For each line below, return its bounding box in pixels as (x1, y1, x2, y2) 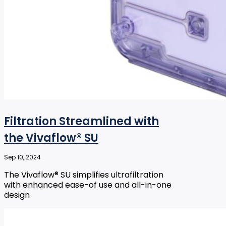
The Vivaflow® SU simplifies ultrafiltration (4, 169, 163, 181)
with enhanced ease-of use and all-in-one (4, 179, 172, 191)
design (4, 189, 30, 201)
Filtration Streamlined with (4, 114, 159, 130)
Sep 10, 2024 (4, 153, 41, 162)
